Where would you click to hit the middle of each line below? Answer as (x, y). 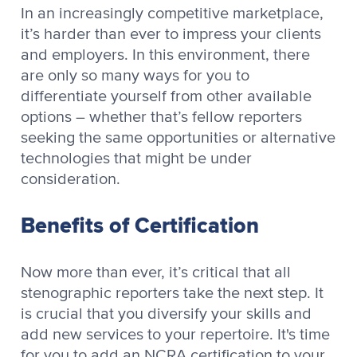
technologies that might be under (136, 158)
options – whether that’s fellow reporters (161, 117)
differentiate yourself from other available (166, 96)
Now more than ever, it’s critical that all (156, 272)
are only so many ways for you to (135, 75)
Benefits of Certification (140, 225)
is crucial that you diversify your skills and (166, 314)
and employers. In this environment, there (165, 55)
